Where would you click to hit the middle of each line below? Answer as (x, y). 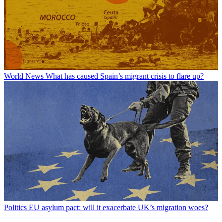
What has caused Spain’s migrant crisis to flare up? (125, 76)
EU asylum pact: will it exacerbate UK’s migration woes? (118, 208)
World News (24, 76)
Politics (15, 208)
